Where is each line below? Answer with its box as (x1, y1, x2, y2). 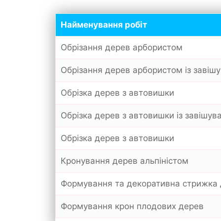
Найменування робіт (61, 19, 147, 30)
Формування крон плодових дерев (61, 201, 204, 211)
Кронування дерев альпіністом (61, 155, 188, 166)
